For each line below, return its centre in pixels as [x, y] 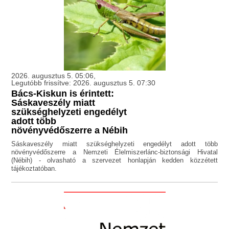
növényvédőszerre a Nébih [70, 131]
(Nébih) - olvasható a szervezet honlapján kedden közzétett [114, 161]
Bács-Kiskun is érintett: [63, 94]
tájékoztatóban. [34, 169]
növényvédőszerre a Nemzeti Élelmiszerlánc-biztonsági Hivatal [114, 152]
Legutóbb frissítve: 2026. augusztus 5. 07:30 [84, 83]
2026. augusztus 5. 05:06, [54, 76]
